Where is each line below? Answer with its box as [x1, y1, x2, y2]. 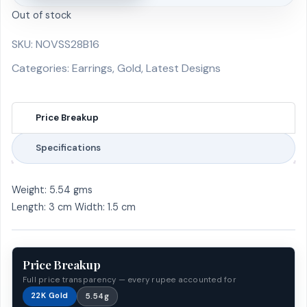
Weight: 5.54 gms [12, 183, 93, 196]
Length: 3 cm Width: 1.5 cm [12, 200, 136, 213]
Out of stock [12, 8, 71, 22]
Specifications [36, 141, 101, 153]
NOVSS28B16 [36, 36, 99, 51]
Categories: [12, 60, 72, 75]
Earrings [72, 60, 112, 75]
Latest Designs [146, 60, 221, 75]
